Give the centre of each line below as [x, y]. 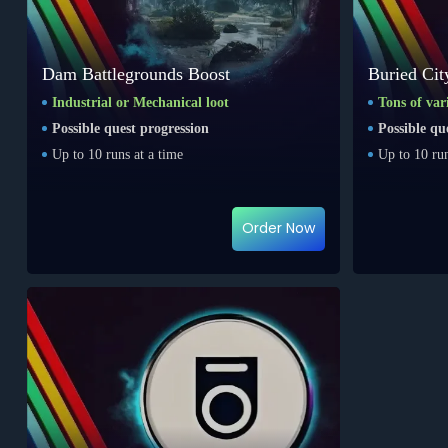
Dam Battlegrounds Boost [135, 73]
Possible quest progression [130, 128]
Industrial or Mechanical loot [140, 102]
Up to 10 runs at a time [117, 154]
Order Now [278, 228]
